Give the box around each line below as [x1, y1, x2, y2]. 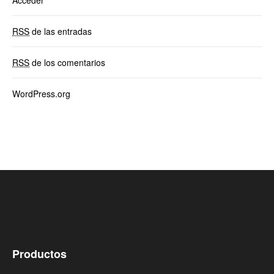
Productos [12, 245, 67, 262]
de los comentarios [29, 56, 105, 68]
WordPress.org [12, 87, 70, 100]
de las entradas [29, 24, 92, 37]
